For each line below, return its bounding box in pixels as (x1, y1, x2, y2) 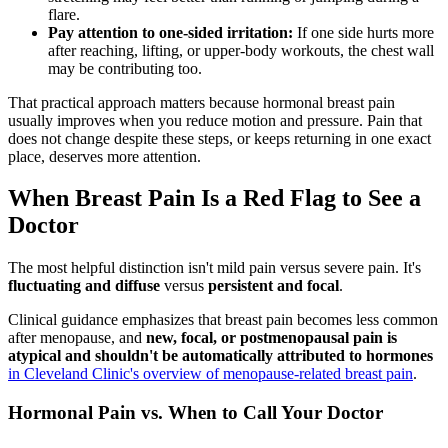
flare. (48, 5, 80, 23)
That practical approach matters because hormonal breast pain (8, 93, 395, 111)
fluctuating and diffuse (8, 277, 160, 295)
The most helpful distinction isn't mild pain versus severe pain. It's (8, 259, 421, 277)
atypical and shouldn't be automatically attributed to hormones (8, 347, 433, 365)
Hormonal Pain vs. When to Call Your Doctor (8, 402, 383, 424)
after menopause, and (8, 329, 146, 347)
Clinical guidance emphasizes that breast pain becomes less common (8, 311, 438, 329)
